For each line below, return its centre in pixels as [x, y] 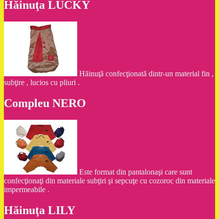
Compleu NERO [45, 103]
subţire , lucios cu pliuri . [42, 83]
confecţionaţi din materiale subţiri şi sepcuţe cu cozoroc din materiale [109, 181]
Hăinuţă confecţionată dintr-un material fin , [146, 74]
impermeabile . [27, 189]
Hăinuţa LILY [40, 210]
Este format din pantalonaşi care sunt [136, 172]
